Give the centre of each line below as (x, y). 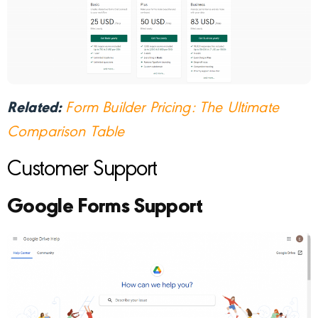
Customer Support (82, 170)
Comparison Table (66, 132)
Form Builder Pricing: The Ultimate (172, 108)
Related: (37, 108)
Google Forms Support (105, 207)
